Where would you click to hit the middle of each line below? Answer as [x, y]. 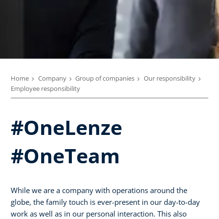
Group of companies [105, 78]
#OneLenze [66, 127]
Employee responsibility [45, 88]
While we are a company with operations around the [99, 190]
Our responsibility [169, 78]
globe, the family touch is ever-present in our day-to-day [105, 202]
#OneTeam [65, 155]
